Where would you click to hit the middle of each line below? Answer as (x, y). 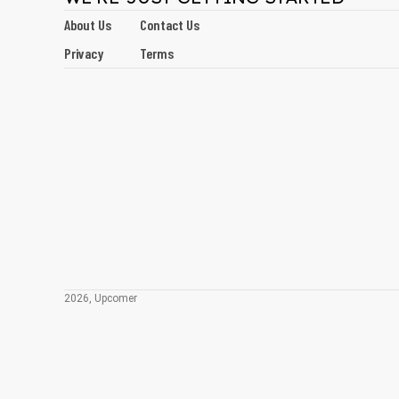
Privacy (84, 53)
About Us (88, 24)
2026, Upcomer (101, 298)
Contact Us (170, 24)
